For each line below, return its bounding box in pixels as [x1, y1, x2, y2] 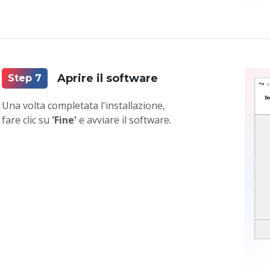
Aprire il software [57, 71, 159, 85]
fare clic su [2, 113, 52, 127]
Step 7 [8, 72, 42, 84]
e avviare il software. [77, 113, 172, 127]
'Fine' [52, 113, 77, 127]
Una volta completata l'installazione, [2, 99, 166, 113]
